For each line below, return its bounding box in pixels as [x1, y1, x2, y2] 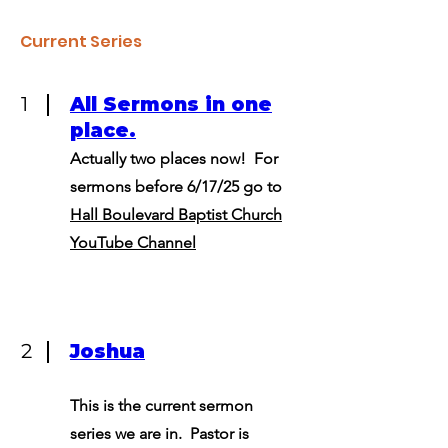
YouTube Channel [70, 233, 196, 252]
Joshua [70, 340, 145, 363]
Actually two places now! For [70, 149, 278, 168]
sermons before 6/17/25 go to [70, 177, 282, 196]
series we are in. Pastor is [70, 424, 249, 443]
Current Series [20, 30, 142, 53]
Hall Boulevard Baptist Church [70, 205, 282, 224]
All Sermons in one [70, 93, 272, 116]
